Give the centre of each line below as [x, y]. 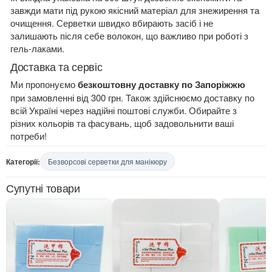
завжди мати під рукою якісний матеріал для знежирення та [135, 10]
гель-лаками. [37, 48]
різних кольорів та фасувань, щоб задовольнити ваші [122, 123]
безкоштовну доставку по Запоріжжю [161, 84]
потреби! [29, 136]
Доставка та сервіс [56, 66]
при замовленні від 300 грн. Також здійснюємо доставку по [132, 97]
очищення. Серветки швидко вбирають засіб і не [112, 23]
